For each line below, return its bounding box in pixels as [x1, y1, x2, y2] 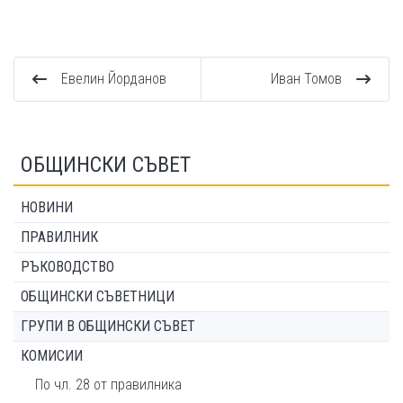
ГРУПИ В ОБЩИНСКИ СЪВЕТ [21, 318, 195, 336]
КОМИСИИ [21, 347, 83, 365]
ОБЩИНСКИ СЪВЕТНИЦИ [21, 288, 175, 306]
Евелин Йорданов [61, 70, 166, 88]
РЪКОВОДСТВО [21, 258, 114, 276]
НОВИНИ [21, 199, 73, 217]
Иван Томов [271, 70, 342, 88]
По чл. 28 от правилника [35, 376, 182, 394]
